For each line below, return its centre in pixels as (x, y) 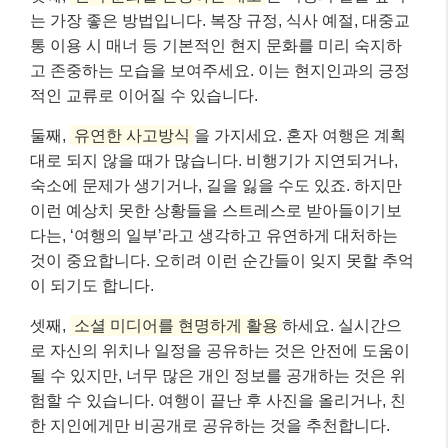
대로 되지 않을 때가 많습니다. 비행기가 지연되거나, (214, 161)
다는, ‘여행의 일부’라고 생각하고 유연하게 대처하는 (214, 236)
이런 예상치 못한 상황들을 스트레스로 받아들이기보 (216, 211)
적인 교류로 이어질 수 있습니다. (144, 96)
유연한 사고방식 (132, 136)
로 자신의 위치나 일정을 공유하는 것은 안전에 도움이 (220, 351)
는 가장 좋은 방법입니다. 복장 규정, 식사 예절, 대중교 (220, 21)
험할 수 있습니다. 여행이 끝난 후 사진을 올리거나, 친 (218, 401)
